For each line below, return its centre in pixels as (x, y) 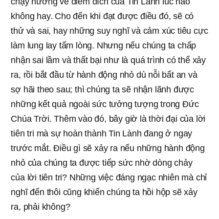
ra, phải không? (41, 207)
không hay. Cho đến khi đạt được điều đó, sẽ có (102, 16)
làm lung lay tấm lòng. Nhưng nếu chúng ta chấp (104, 45)
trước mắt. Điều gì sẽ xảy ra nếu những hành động (108, 148)
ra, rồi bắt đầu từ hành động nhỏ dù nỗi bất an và (104, 75)
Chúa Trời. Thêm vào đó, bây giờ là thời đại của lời (108, 119)
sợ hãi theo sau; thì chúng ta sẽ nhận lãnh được (102, 89)
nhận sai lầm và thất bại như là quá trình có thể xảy (108, 60)
